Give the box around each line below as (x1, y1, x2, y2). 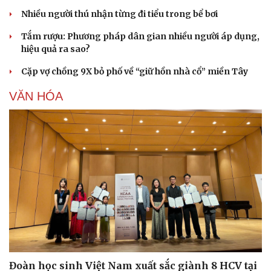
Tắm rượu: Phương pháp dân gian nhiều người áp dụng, (21, 31, 260, 42)
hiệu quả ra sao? (21, 44, 90, 55)
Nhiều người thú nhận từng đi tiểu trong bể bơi (21, 8, 218, 20)
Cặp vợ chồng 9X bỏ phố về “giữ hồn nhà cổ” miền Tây (21, 66, 248, 77)
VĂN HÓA (9, 90, 63, 103)
